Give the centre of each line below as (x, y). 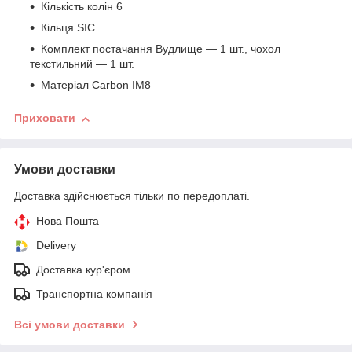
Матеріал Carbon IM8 (96, 85)
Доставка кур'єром (83, 269)
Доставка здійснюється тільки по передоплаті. (132, 195)
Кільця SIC (68, 28)
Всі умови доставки (70, 324)
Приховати (45, 118)
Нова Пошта (68, 220)
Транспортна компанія (94, 293)
